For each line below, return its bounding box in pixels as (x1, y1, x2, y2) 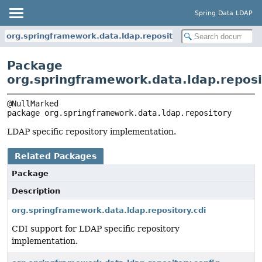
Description (12, 187, 60, 196)
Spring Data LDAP (195, 9, 253, 17)
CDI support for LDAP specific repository (12, 224, 180, 234)
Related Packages (15, 151, 96, 161)
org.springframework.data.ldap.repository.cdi (12, 206, 206, 215)
